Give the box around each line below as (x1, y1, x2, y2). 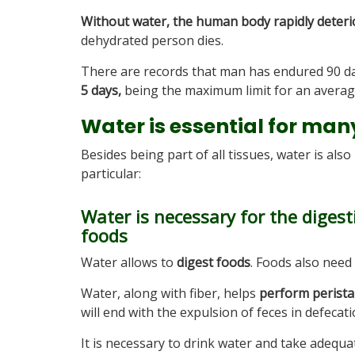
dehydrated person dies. (81, 32, 223, 49)
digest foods (177, 254, 250, 271)
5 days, (81, 82, 121, 99)
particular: (81, 165, 141, 182)
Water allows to (81, 254, 177, 271)
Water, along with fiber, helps (81, 284, 259, 302)
